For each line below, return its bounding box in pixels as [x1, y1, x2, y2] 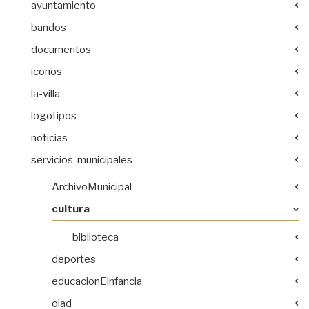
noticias [31, 131, 68, 144]
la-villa [31, 87, 60, 100]
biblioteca [72, 230, 119, 243]
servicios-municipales [31, 153, 132, 166]
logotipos [31, 109, 77, 122]
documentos [31, 43, 91, 56]
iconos [31, 65, 62, 78]
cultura [52, 203, 90, 215]
